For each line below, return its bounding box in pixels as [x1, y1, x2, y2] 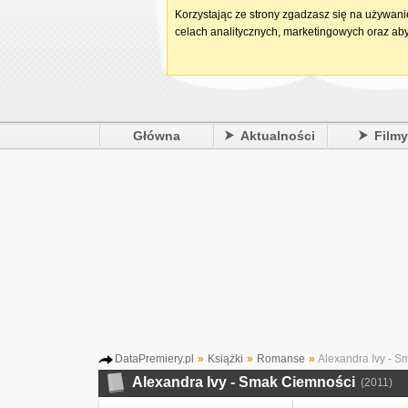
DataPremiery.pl [115, 352, 194, 365]
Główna [132, 128, 180, 143]
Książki [208, 352, 243, 365]
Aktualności [240, 128, 316, 143]
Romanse [257, 352, 305, 365]
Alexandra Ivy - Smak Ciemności [132, 374, 355, 390]
